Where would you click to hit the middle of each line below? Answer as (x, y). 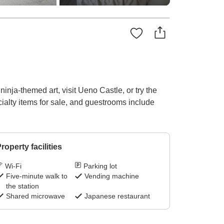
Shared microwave (35, 196)
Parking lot (100, 166)
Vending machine (112, 176)
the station (22, 186)
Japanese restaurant (117, 196)
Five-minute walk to (36, 176)
